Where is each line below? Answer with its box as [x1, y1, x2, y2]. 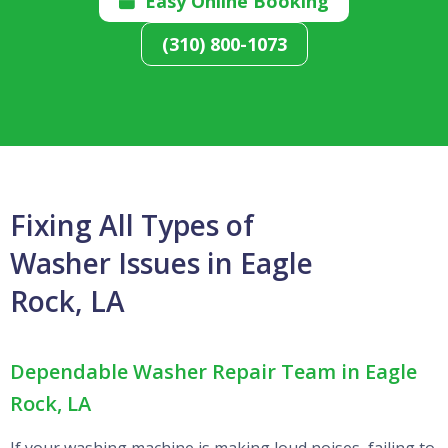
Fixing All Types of [10, 206, 254, 245]
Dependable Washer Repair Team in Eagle [10, 358, 417, 386]
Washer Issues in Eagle [10, 244, 313, 283]
